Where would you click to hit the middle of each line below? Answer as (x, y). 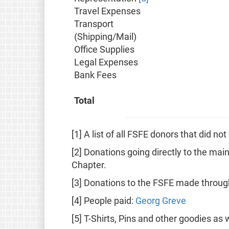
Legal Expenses (106, 63)
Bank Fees (96, 75)
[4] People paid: (103, 201)
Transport (94, 24)
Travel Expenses (108, 12)
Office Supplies (105, 50)
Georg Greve (161, 201)
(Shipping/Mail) (106, 37)
